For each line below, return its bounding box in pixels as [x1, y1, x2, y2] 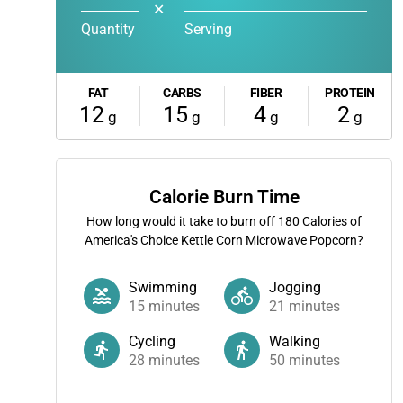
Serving [184, 21, 232, 38]
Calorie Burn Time [148, 186, 300, 208]
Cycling [129, 333, 175, 350]
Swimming [129, 279, 197, 296]
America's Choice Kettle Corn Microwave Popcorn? [85, 233, 363, 247]
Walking [269, 333, 320, 350]
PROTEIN [325, 85, 375, 100]
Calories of [300, 214, 362, 228]
